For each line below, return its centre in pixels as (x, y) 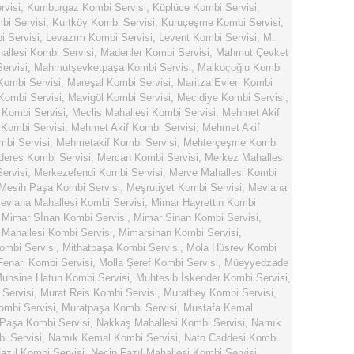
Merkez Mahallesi (245, 158)
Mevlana (267, 188)
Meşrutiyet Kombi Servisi (184, 188)
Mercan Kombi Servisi (148, 158)
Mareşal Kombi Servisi (119, 83)
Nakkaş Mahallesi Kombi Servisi (171, 323)
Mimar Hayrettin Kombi (203, 203)
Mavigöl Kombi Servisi (119, 98)
